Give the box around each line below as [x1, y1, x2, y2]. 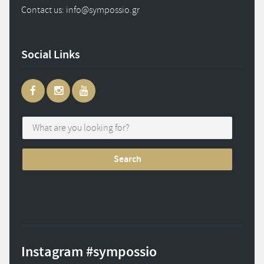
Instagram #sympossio [21, 242, 157, 262]
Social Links [21, 47, 80, 62]
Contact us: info [21, 4, 81, 16]
